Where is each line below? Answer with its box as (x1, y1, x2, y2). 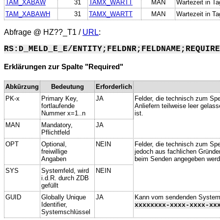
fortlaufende (41, 102, 75, 110)
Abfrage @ (4, 27, 43, 36)
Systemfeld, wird (41, 166, 89, 174)
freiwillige (41, 147, 67, 155)
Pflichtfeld (41, 128, 70, 136)
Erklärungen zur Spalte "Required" (4, 63, 123, 71)
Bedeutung (51, 82, 84, 90)
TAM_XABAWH (5, 10, 50, 18)
